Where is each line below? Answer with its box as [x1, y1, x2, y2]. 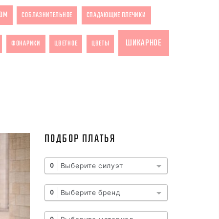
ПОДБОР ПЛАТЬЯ [44, 133, 116, 145]
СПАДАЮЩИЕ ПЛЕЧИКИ [86, 11, 146, 19]
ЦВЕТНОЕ [54, 40, 78, 47]
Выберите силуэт [60, 161, 123, 171]
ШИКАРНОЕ [126, 38, 162, 48]
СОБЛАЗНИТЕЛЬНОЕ [22, 11, 72, 19]
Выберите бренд [60, 188, 121, 197]
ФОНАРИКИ [11, 40, 41, 47]
